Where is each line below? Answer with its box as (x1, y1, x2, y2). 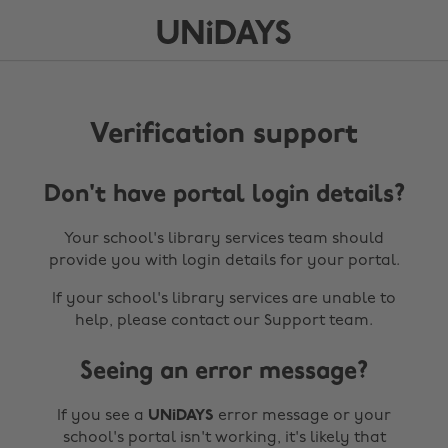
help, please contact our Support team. (75, 313, 373, 329)
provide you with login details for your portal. (48, 253, 400, 269)
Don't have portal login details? (43, 183, 405, 207)
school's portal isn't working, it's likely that (62, 430, 386, 446)
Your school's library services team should (64, 231, 384, 247)
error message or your (214, 408, 391, 424)
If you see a (57, 408, 148, 424)
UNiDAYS (148, 408, 214, 424)
